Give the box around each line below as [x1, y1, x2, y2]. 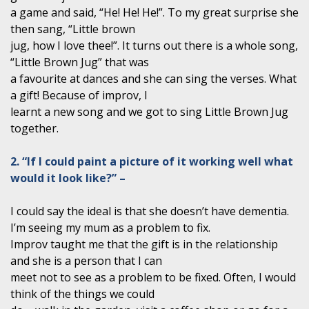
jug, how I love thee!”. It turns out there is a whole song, [10, 37, 298, 53]
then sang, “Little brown [10, 21, 135, 37]
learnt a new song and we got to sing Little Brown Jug [10, 103, 288, 119]
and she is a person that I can [10, 252, 162, 268]
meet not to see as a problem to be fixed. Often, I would [10, 269, 296, 285]
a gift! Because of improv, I [10, 87, 148, 103]
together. [10, 120, 59, 136]
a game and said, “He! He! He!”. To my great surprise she [10, 4, 299, 20]
